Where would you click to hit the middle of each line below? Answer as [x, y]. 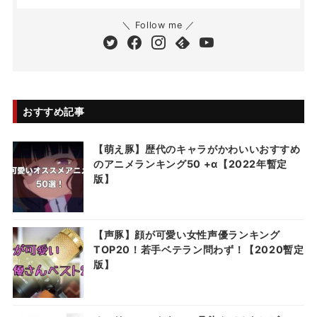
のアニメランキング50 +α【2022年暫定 [190, 163]
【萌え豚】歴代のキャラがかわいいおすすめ [197, 149]
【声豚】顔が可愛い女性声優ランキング [186, 234]
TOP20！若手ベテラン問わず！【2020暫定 [198, 249]
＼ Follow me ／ [158, 25]
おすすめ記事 [53, 111]
